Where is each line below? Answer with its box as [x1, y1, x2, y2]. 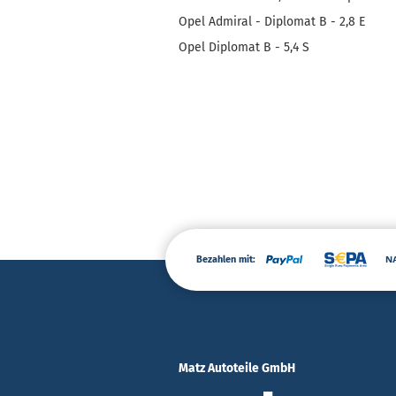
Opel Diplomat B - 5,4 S [179, 40, 309, 55]
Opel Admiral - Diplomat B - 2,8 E [179, 14, 365, 29]
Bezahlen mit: [196, 253, 255, 265]
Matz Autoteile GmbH [179, 361, 295, 376]
